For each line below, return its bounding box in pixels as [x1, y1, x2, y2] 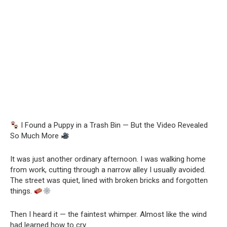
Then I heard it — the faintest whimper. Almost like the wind [10, 210, 207, 219]
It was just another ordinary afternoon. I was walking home [10, 155, 206, 164]
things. [10, 186, 34, 196]
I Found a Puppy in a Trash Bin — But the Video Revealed [19, 121, 208, 130]
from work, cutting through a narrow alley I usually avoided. [10, 165, 206, 175]
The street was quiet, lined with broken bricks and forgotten [10, 176, 208, 185]
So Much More [10, 131, 61, 141]
